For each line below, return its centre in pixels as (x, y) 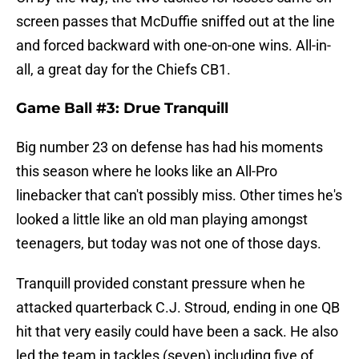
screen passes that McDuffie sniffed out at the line (175, 22)
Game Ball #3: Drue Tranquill (122, 109)
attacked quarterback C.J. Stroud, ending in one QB (178, 308)
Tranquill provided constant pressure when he (161, 284)
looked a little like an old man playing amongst (162, 220)
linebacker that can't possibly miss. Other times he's (179, 196)
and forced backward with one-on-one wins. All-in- (173, 46)
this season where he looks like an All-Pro (147, 171)
